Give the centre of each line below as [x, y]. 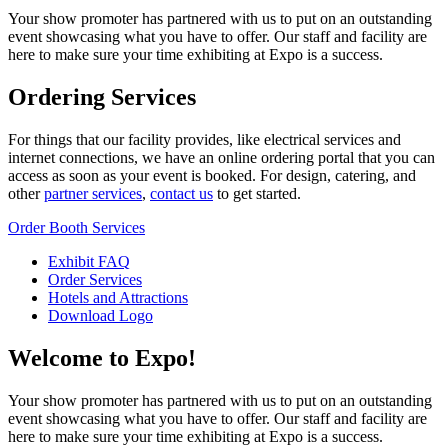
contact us [181, 194]
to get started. [257, 194]
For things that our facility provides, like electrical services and [204, 140]
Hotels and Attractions [118, 298]
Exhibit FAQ [89, 262]
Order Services [95, 280]
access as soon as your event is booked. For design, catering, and [212, 176]
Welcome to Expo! [102, 358]
